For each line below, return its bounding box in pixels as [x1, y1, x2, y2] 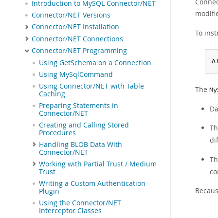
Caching [39, 89, 65, 98]
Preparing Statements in [39, 101, 118, 110]
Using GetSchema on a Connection [39, 58, 151, 67]
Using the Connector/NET [39, 198, 121, 207]
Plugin [39, 186, 59, 196]
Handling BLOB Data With [39, 140, 122, 149]
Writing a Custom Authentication [39, 179, 145, 188]
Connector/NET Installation [32, 22, 119, 31]
